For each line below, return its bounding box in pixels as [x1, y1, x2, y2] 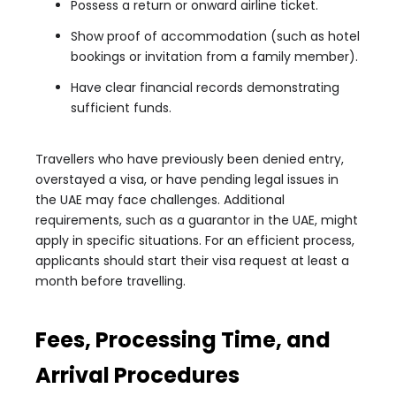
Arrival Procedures [35, 361, 240, 390]
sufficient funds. [71, 99, 171, 117]
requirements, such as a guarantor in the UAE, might [35, 211, 358, 229]
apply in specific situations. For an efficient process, [35, 232, 354, 249]
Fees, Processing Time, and [35, 325, 331, 354]
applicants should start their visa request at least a [35, 252, 349, 270]
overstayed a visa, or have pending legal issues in [35, 171, 339, 188]
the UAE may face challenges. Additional [35, 191, 285, 209]
